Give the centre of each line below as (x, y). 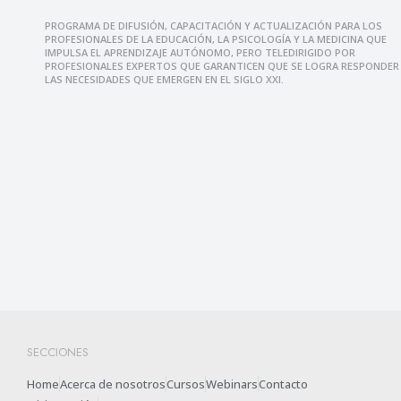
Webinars (232, 384)
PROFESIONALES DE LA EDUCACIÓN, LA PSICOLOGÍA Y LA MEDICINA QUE (216, 39)
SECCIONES (58, 353)
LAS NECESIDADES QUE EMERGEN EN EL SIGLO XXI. (164, 80)
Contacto (283, 384)
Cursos (186, 384)
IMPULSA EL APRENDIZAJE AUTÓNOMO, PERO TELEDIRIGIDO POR (200, 53)
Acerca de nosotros (113, 384)
